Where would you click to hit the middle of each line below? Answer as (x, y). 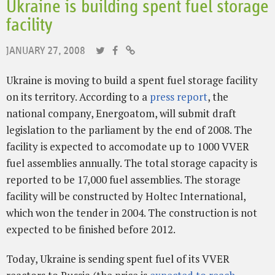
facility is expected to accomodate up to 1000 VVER (128, 147)
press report (179, 97)
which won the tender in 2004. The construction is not (132, 213)
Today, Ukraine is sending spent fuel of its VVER (118, 258)
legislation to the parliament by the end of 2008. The (129, 130)
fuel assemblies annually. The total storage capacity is (132, 163)
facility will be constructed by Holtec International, (126, 196)
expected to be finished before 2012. (91, 230)
